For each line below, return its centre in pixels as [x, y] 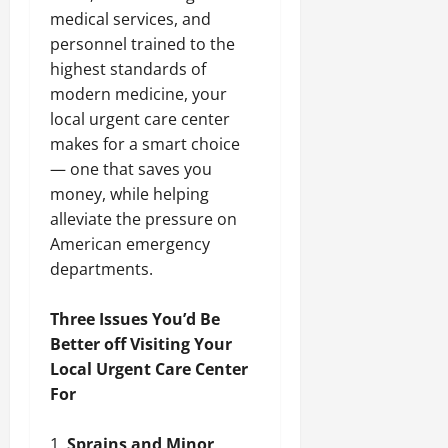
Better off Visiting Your [141, 344]
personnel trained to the [142, 44]
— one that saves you [131, 169]
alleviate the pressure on [143, 219]
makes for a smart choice [145, 144]
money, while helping [129, 194]
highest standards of [128, 69]
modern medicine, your [138, 94]
